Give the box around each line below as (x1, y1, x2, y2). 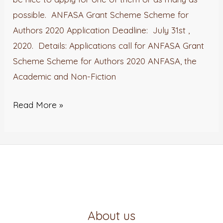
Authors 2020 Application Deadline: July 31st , (13, 25, 190, 36)
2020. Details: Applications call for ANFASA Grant (13, 40, 205, 51)
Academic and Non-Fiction (13, 71, 116, 82)
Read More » (13, 99, 64, 110)
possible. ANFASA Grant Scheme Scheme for (13, 9, 189, 20)
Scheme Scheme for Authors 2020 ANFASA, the (13, 56, 197, 67)
